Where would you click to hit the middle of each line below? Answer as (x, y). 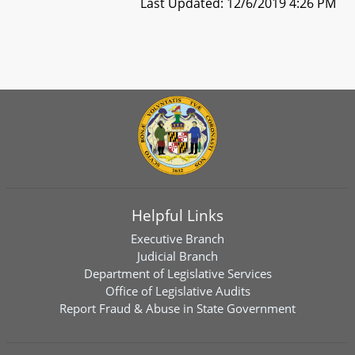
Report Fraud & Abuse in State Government (177, 308)
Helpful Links (177, 215)
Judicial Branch (177, 256)
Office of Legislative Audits (177, 291)
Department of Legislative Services (177, 273)
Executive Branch (177, 239)
